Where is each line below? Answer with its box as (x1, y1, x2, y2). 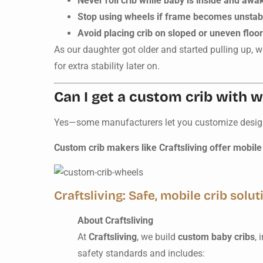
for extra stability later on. (54, 60, 160, 72)
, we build (137, 231, 178, 243)
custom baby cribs (178, 231, 255, 243)
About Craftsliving (77, 215, 153, 227)
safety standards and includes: (77, 248, 205, 259)
